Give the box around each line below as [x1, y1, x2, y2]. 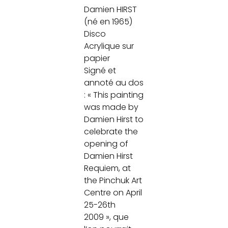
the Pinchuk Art [83, 174, 142, 186]
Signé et [83, 64, 116, 76]
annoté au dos [83, 76, 144, 89]
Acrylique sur [83, 40, 134, 52]
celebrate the [83, 125, 138, 137]
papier [83, 52, 110, 64]
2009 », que [83, 211, 129, 223]
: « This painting [83, 89, 144, 101]
